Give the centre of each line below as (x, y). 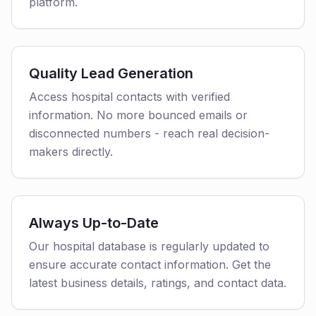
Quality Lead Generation (111, 73)
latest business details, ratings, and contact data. (158, 283)
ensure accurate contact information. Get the (150, 265)
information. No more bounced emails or (138, 115)
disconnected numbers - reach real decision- (149, 133)
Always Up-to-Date (94, 223)
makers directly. (71, 152)
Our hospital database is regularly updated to (149, 246)
